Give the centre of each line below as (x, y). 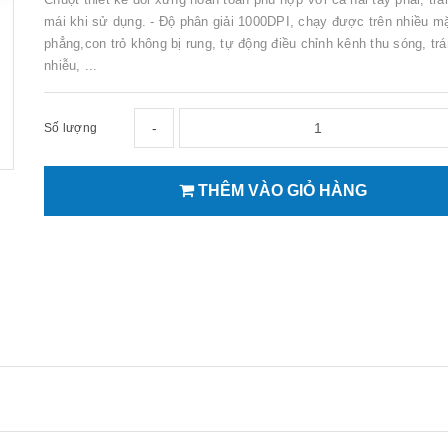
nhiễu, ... (71, 65)
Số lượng (70, 127)
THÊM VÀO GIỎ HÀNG (280, 190)
